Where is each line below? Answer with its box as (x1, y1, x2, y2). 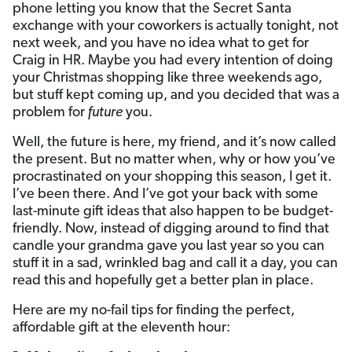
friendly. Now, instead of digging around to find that (13, 222, 329, 236)
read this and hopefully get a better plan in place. (13, 273, 313, 288)
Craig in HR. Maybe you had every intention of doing (13, 53, 333, 68)
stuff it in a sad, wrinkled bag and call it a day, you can (13, 256, 338, 271)
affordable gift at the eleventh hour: (13, 321, 230, 335)
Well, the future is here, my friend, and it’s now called (13, 135, 336, 150)
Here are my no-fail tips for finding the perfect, (13, 303, 295, 318)
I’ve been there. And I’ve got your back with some (13, 187, 318, 202)
